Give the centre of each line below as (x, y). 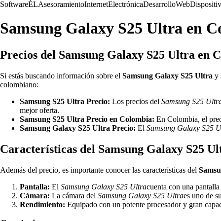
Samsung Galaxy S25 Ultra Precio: (78, 128)
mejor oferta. (39, 110)
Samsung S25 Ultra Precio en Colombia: (87, 119)
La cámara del (74, 195)
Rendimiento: (42, 204)
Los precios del (136, 101)
